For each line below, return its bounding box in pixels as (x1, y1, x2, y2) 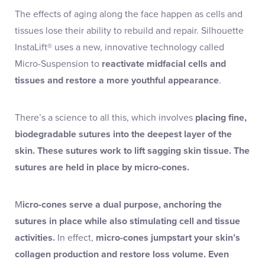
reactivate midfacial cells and (102, 57, 226, 70)
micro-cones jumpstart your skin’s (96, 231, 240, 244)
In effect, (55, 231, 96, 244)
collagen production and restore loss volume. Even (15, 248, 229, 260)
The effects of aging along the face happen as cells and (15, 8, 243, 20)
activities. (15, 231, 55, 244)
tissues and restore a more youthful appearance (15, 74, 219, 86)
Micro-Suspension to (15, 57, 102, 70)
